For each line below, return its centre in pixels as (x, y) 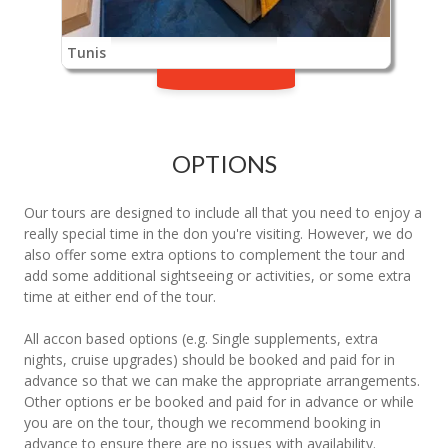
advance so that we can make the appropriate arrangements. (222, 380)
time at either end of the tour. (120, 296)
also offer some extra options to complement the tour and (214, 254)
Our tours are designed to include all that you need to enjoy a (223, 212)
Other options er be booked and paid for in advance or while (219, 401)
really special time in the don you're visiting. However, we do (218, 233)
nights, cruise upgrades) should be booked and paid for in (209, 359)
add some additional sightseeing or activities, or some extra (217, 275)
